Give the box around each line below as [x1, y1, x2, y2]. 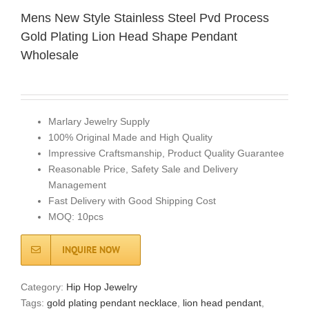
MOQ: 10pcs [48, 210, 103, 222]
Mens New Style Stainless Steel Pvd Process [21, 10, 269, 25]
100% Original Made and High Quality [48, 131, 212, 143]
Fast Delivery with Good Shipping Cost [48, 195, 216, 206]
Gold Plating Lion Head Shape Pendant [21, 29, 237, 43]
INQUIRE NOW [61, 243, 120, 256]
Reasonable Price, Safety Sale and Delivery [48, 163, 238, 175]
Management [48, 179, 106, 190]
